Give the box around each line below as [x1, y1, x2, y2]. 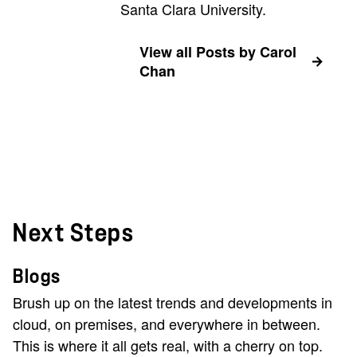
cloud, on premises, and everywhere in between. [13, 313, 320, 335]
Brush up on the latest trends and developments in [13, 292, 332, 313]
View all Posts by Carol [139, 41, 296, 63]
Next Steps [13, 222, 134, 246]
